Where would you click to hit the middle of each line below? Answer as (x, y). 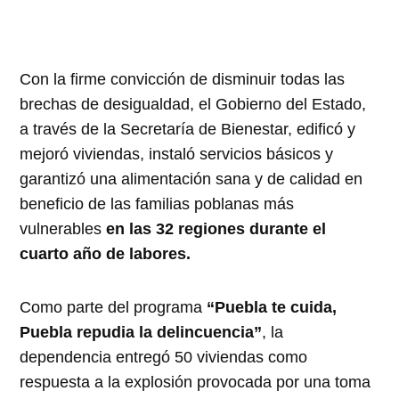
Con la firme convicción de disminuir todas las (183, 80)
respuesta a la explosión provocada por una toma (195, 383)
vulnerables (61, 229)
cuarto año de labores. (108, 254)
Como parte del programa (114, 308)
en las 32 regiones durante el (214, 229)
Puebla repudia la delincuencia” (141, 333)
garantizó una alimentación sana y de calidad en (191, 179)
